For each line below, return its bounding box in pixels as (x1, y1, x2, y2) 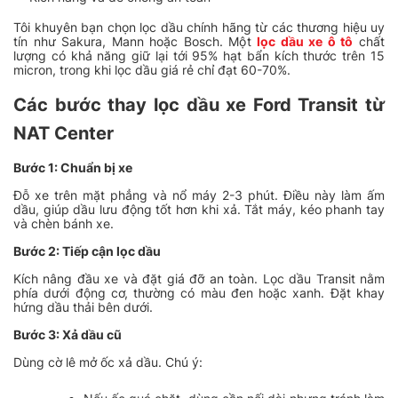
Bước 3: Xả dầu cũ (13, 327, 122, 343)
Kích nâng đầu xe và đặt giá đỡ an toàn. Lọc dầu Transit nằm (13, 271, 385, 287)
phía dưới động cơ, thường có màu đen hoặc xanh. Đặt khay (13, 285, 385, 301)
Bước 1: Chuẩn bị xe (13, 160, 132, 176)
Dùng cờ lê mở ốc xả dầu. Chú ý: (13, 354, 203, 370)
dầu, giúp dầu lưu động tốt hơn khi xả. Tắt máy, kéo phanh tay (13, 202, 385, 218)
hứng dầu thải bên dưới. (13, 299, 153, 315)
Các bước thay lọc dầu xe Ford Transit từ (13, 94, 385, 116)
